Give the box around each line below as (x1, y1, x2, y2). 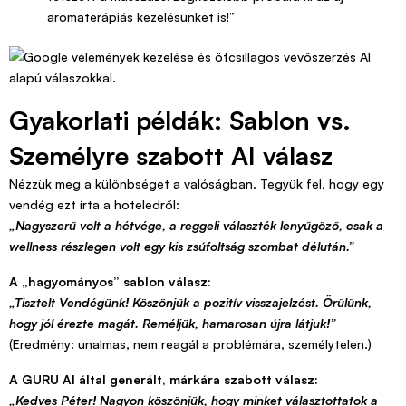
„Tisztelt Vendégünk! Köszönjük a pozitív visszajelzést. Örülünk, (9, 295, 372, 311)
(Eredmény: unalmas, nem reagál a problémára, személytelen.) (9, 336, 372, 353)
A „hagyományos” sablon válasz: (9, 274, 211, 290)
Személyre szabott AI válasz (9, 140, 333, 172)
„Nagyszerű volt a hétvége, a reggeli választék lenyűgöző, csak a (9, 217, 383, 234)
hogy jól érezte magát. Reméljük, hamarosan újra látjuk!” (9, 315, 336, 332)
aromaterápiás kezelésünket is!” (47, 9, 235, 25)
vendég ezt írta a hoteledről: (9, 197, 179, 213)
